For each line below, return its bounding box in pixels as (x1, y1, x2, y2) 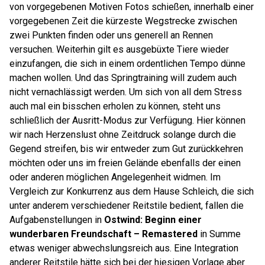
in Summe (200, 228, 241, 240)
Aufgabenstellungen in (9, 214, 104, 225)
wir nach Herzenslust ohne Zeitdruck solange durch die (9, 129, 236, 140)
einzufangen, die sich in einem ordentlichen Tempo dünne (9, 58, 245, 69)
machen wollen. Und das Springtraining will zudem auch (9, 72, 237, 83)
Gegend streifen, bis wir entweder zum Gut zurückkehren (9, 143, 243, 154)
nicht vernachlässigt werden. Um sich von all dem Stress (9, 86, 242, 98)
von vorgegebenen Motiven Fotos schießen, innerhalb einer (9, 1, 254, 12)
